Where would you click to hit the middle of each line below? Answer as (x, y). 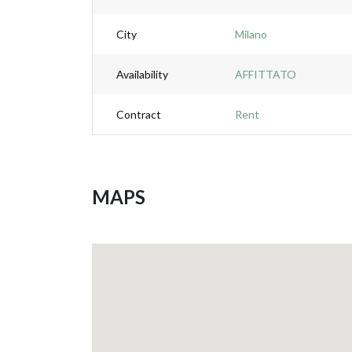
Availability (142, 74)
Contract (139, 114)
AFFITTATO (266, 74)
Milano (251, 34)
